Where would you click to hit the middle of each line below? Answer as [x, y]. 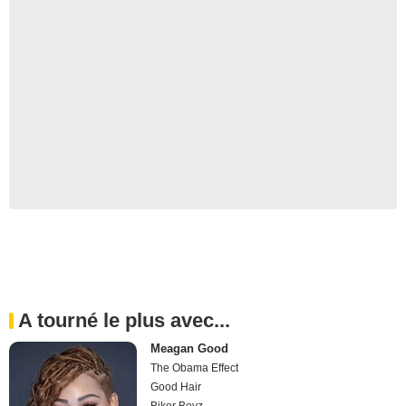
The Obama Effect [195, 368]
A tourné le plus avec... [124, 321]
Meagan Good [190, 349]
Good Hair [176, 387]
